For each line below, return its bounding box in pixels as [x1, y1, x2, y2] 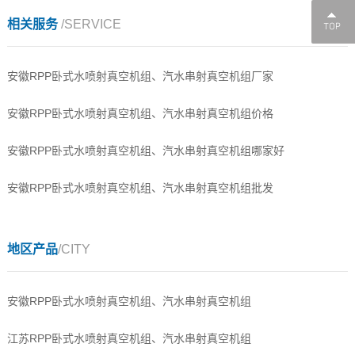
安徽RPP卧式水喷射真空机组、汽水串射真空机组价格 [6, 106, 273, 120]
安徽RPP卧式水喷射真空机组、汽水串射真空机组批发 [6, 181, 273, 194]
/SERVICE [60, 17, 121, 31]
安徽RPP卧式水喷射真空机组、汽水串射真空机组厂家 [6, 69, 273, 82]
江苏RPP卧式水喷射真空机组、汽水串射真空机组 [6, 331, 251, 345]
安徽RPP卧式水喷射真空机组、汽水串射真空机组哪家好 [6, 143, 284, 157]
